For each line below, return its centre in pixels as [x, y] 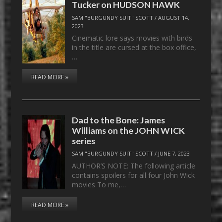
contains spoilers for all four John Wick [134, 175]
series [84, 140]
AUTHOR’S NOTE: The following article [134, 166]
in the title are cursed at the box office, [134, 48]
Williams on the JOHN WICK [129, 130]
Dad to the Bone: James [119, 120]
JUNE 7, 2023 [174, 154]
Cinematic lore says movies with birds [132, 38]
